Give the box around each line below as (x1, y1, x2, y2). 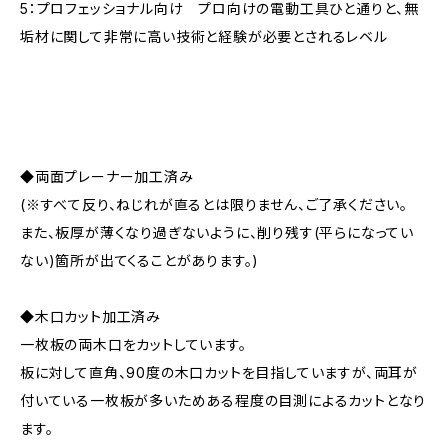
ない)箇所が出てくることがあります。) (20, 252, 260, 269)
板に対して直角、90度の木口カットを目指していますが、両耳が (20, 364, 418, 381)
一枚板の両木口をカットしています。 (20, 336, 247, 353)
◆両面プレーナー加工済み (20, 168, 194, 185)
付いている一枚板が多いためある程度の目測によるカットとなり (20, 392, 427, 409)
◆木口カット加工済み (20, 308, 162, 325)
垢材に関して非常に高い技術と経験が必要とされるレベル (20, 28, 388, 45)
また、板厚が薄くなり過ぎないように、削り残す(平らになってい (20, 224, 414, 241)
